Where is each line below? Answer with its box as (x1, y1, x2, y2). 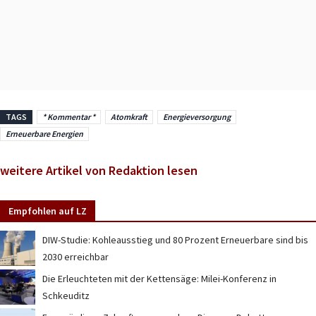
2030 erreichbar (42, 250, 109, 264)
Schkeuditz (42, 289, 90, 303)
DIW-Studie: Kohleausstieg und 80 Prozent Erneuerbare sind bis (42, 233, 308, 247)
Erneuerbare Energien (6, 128, 83, 139)
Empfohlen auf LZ (8, 205, 87, 218)
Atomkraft (111, 111, 147, 122)
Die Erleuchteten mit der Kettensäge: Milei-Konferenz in (42, 272, 276, 286)
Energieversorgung (163, 111, 231, 122)
